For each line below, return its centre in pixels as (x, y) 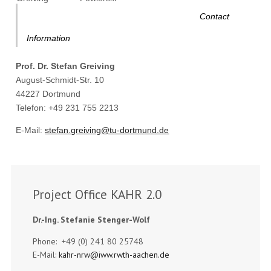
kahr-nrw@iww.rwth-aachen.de (114, 254)
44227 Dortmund (48, 94)
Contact (215, 17)
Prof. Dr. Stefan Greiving (66, 66)
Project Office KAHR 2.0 (97, 195)
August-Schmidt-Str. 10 (60, 80)
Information (49, 38)
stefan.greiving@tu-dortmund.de (107, 130)
